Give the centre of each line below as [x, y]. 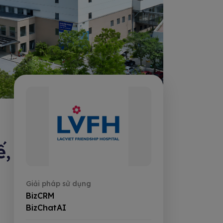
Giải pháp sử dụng [58, 184]
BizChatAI [46, 208]
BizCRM [40, 196]
